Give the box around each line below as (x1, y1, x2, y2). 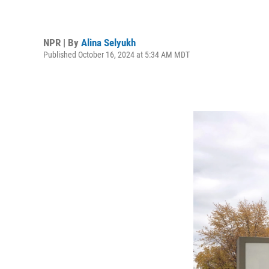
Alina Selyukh (81, 36, 136, 49)
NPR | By (43, 36, 81, 49)
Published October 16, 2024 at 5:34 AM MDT (43, 49, 190, 59)
